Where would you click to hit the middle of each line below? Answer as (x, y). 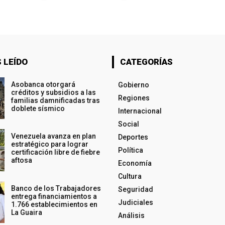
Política (130, 150)
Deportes (133, 137)
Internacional (140, 111)
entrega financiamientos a (54, 196)
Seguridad (135, 190)
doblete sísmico (38, 109)
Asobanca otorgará (43, 85)
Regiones (134, 98)
